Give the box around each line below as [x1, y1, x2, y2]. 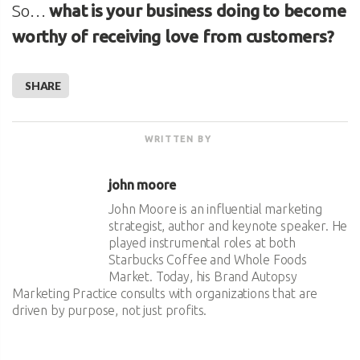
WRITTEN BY [145, 133, 212, 144]
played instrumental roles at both [108, 235, 296, 250]
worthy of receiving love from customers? [12, 26, 334, 46]
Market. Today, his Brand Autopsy [108, 268, 297, 284]
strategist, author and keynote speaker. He [108, 218, 348, 233]
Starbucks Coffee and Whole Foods [108, 252, 307, 267]
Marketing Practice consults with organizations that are [12, 285, 318, 301]
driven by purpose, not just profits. [12, 302, 207, 317]
